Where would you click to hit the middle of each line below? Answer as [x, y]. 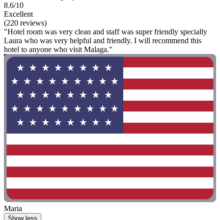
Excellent [18, 14]
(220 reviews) [25, 23]
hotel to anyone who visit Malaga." [58, 50]
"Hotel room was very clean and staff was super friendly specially [106, 32]
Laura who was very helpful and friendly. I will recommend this [103, 41]
